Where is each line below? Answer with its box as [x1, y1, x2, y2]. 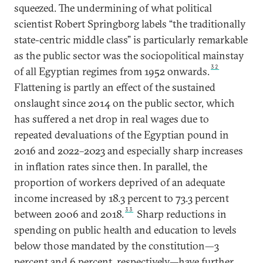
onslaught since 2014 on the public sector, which [14, 96, 235, 110]
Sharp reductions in [134, 207, 227, 221]
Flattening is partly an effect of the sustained [14, 80, 215, 94]
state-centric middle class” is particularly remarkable [14, 33, 248, 46]
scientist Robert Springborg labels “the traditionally [14, 17, 246, 31]
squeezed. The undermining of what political [14, 1, 212, 15]
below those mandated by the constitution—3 [14, 239, 219, 252]
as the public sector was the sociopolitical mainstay [14, 49, 244, 62]
